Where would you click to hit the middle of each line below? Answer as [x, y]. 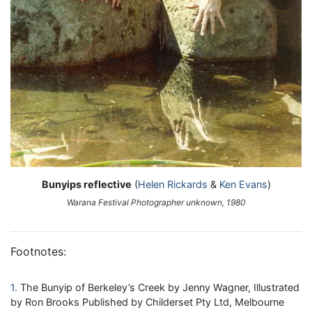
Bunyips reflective [86, 185]
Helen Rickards [172, 185]
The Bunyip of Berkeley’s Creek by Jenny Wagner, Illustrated [160, 288]
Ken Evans [243, 185]
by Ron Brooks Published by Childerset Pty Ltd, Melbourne [147, 302]
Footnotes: [38, 252]
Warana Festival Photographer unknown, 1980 [156, 203]
